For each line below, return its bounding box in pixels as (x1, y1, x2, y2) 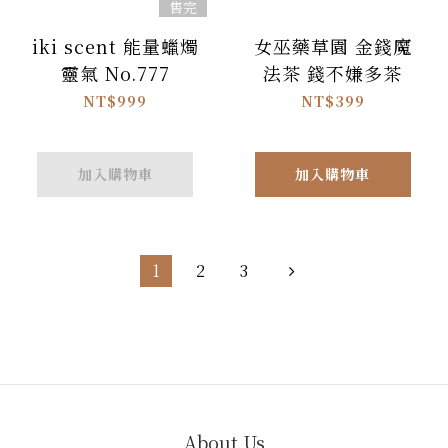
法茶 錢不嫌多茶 (263, 60, 403, 87)
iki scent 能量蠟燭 (31, 33, 199, 60)
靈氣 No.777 (60, 60, 170, 87)
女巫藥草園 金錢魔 (253, 33, 412, 60)
